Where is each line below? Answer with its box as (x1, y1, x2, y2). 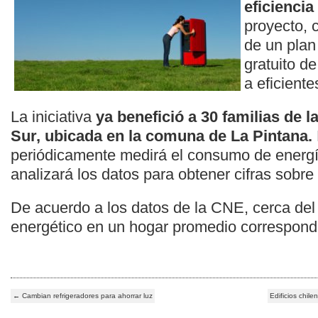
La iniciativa (11, 108, 96, 126)
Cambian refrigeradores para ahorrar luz (20, 292, 153, 300)
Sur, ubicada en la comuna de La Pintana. (11, 127, 312, 146)
